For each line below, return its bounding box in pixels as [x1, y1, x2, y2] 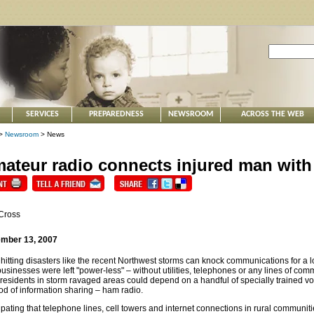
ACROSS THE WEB [240, 110, 304, 118]
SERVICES [25, 110, 59, 118]
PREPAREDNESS [89, 110, 144, 118]
